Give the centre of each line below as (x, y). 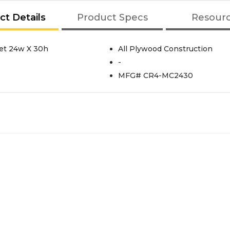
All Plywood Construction (165, 49)
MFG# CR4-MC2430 (155, 75)
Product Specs (112, 17)
